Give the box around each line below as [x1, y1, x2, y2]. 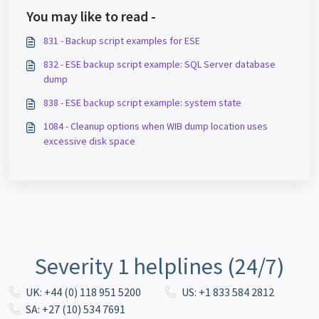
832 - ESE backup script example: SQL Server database [43, 58, 276, 71]
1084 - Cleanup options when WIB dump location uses [43, 120, 268, 133]
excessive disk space [43, 135, 135, 148]
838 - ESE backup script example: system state [43, 96, 241, 110]
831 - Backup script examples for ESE [43, 34, 200, 48]
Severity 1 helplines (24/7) [35, 252, 284, 281]
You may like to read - [26, 7, 156, 26]
